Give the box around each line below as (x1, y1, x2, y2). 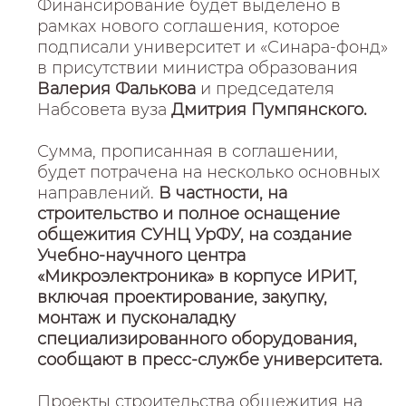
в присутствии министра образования (37, 58, 359, 78)
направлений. (37, 183, 155, 203)
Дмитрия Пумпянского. (171, 100, 368, 120)
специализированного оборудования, (37, 329, 358, 349)
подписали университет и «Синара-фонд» (37, 37, 389, 57)
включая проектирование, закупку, (37, 287, 328, 307)
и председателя (196, 79, 335, 99)
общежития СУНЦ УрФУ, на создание (37, 225, 353, 245)
